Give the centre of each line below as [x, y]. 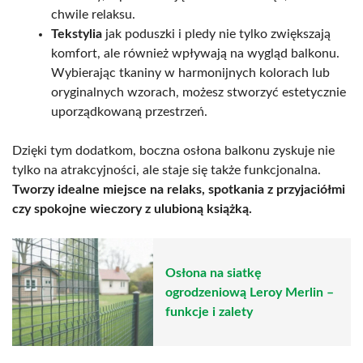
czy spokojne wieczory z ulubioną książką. [132, 209]
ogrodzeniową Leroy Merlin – [250, 292]
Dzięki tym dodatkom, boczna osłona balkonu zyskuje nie [173, 151]
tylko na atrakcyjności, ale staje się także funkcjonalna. [167, 171]
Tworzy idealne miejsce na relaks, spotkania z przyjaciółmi [179, 190]
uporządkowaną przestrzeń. [129, 112]
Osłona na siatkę [214, 273]
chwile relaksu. [93, 15]
